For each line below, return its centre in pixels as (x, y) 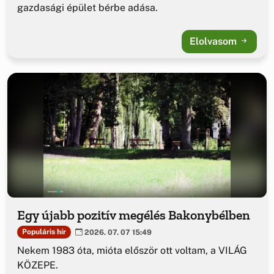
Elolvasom (214, 41)
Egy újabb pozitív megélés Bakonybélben (134, 215)
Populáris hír (44, 232)
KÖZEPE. (38, 265)
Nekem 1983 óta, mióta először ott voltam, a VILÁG (132, 250)
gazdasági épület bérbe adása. (87, 7)
